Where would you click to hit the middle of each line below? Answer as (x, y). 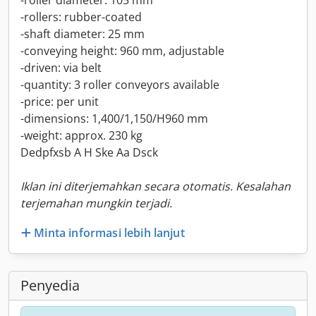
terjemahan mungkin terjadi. (96, 203)
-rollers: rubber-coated (81, 17)
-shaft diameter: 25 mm (83, 34)
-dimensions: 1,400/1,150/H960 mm (114, 119)
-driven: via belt (61, 68)
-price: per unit (60, 102)
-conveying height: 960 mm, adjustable (122, 51)
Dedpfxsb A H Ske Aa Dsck (89, 152)
